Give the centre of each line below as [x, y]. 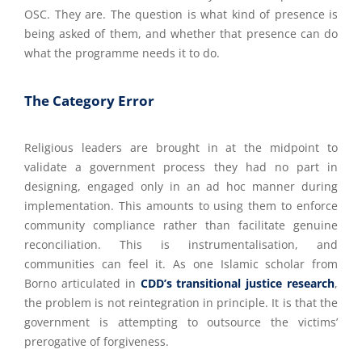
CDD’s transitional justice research [237, 283]
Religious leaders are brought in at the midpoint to [181, 147]
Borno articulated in [82, 283]
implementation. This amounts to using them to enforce [181, 206]
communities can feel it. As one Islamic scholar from [181, 264]
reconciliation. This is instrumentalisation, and [181, 244]
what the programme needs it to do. [122, 53]
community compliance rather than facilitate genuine [181, 225]
